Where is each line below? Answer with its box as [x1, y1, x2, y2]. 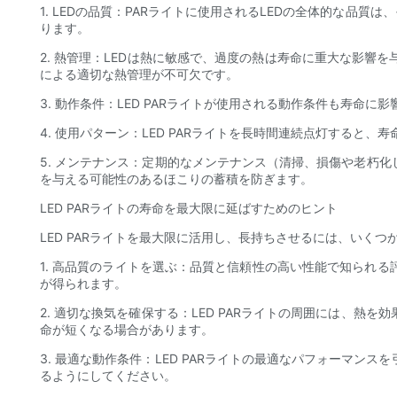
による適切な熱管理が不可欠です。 [40, 66, 238, 82]
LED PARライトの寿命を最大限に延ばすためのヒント [40, 200, 338, 216]
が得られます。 [40, 276, 127, 292]
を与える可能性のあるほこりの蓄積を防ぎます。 [40, 171, 313, 187]
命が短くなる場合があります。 [40, 322, 214, 338]
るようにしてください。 [40, 368, 176, 384]
